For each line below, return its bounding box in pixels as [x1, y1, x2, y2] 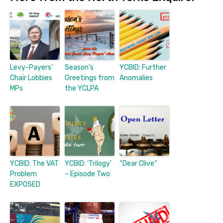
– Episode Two [65, 169, 110, 178]
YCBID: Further [119, 63, 166, 72]
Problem [10, 169, 37, 178]
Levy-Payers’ [10, 63, 53, 72]
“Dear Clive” [119, 159, 157, 168]
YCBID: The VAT [10, 159, 59, 168]
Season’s [65, 63, 94, 72]
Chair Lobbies [10, 73, 52, 82]
